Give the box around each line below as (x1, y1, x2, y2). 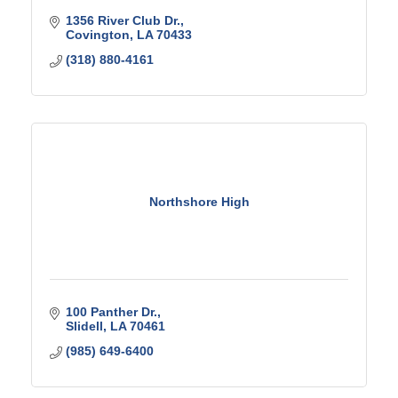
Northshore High (148, 194, 250, 209)
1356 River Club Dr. (65, 13, 180, 28)
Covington (65, 28, 130, 42)
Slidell (65, 319, 103, 333)
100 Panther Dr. (65, 305, 157, 319)
